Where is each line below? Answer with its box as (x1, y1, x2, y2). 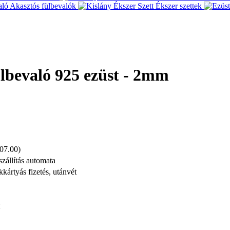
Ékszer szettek (156, 2, 202, 10)
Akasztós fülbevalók (10, 2, 76, 10)
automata (24, 156, 55, 165)
